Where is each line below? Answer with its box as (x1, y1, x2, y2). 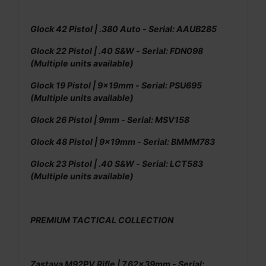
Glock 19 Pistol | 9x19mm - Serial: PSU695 (30, 80, 202, 90)
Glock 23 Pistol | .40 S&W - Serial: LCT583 (30, 158, 203, 169)
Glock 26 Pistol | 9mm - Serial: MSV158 (30, 114, 189, 125)
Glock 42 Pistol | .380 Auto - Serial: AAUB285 (30, 23, 217, 34)
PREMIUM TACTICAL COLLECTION (30, 214, 173, 225)
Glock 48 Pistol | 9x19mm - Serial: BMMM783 (30, 136, 215, 147)
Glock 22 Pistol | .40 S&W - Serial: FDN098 (30, 45, 203, 56)
